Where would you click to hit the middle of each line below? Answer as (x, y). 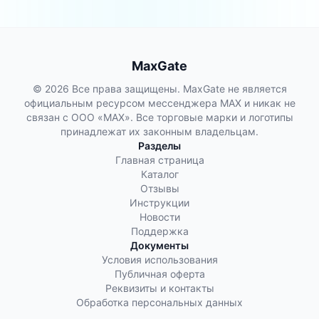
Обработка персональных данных (159, 302)
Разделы (159, 146)
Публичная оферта (159, 274)
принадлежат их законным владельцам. (159, 131)
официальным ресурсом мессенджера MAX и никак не (159, 103)
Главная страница (159, 160)
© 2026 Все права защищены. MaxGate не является (159, 89)
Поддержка (159, 231)
